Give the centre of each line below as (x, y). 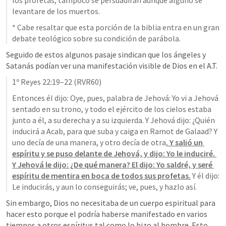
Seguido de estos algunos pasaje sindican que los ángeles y (106, 54)
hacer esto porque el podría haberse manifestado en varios (107, 214)
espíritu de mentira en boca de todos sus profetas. (101, 176)
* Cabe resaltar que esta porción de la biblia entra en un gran (116, 27)
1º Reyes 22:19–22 (42, 82)
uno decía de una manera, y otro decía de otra (89, 142)
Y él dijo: (205, 176)
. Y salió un (184, 142)
